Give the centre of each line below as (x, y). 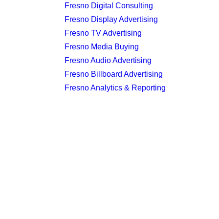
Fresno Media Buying (102, 47)
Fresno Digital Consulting (109, 6)
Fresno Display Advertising (111, 19)
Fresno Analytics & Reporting (115, 88)
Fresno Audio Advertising (108, 60)
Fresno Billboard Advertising (114, 74)
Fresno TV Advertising (103, 33)
